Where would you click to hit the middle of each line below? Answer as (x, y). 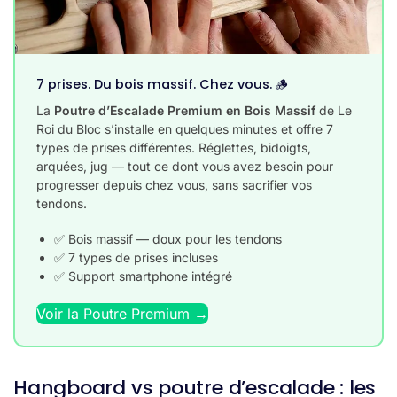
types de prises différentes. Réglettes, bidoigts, (174, 147)
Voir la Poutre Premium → (122, 314)
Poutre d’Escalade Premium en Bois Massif (185, 110)
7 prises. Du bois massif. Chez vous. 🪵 (163, 84)
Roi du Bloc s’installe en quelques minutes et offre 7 (185, 128)
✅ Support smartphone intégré (143, 276)
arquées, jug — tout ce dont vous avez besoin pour (185, 166)
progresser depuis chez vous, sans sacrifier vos (174, 184)
